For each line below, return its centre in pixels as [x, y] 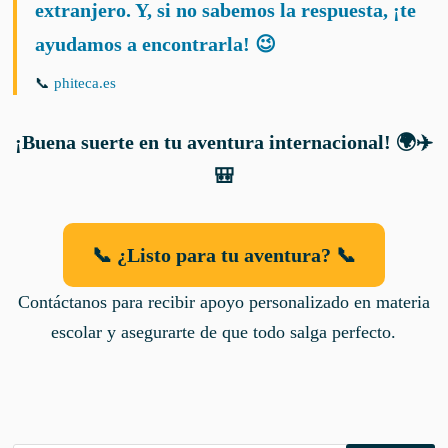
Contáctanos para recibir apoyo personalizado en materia [223, 302]
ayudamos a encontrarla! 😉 [156, 43]
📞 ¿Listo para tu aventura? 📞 [223, 254]
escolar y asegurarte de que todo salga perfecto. [224, 332]
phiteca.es [85, 82]
